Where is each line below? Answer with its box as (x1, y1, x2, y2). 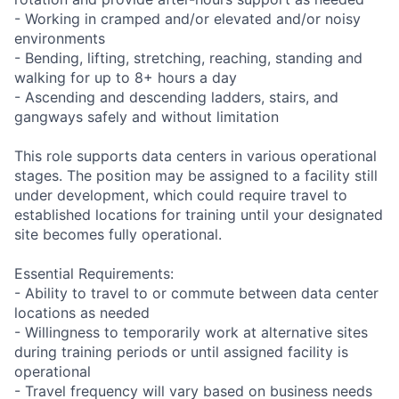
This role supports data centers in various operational (14, 146, 377, 165)
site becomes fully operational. (14, 224, 222, 243)
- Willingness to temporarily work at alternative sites (14, 322, 368, 341)
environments (14, 28, 105, 47)
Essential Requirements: (14, 264, 174, 282)
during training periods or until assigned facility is (14, 342, 348, 361)
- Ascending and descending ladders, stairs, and (14, 87, 338, 106)
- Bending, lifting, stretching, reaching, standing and (14, 48, 362, 67)
